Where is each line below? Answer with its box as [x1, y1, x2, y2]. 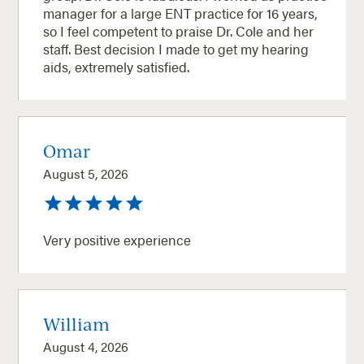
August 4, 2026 [43, 336, 129, 356]
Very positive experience [43, 229, 192, 249]
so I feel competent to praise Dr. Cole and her [43, 20, 314, 41]
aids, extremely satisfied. [43, 56, 190, 76]
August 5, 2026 [43, 163, 129, 183]
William [43, 312, 110, 335]
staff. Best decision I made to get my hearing [43, 38, 75, 58]
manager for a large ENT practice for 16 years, [43, 2, 318, 23]
